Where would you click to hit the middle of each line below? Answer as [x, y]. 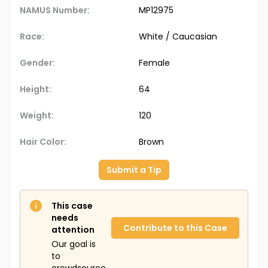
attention [73, 230]
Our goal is [74, 244]
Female [154, 63]
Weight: [37, 116]
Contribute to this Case [175, 228]
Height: [36, 89]
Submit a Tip [134, 170]
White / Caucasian [178, 37]
